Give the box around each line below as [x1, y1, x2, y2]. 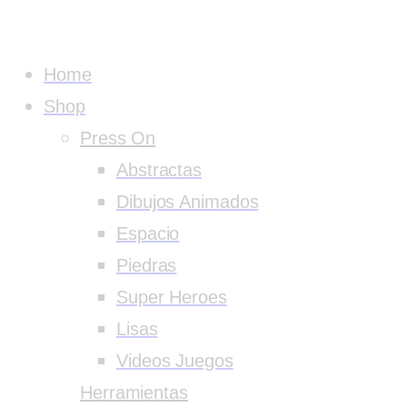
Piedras [116, 255, 177, 275]
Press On [80, 128, 156, 148]
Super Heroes [116, 287, 227, 307]
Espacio [116, 223, 180, 243]
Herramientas [80, 382, 188, 402]
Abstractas [116, 160, 202, 180]
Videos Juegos [116, 351, 233, 371]
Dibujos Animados [116, 192, 259, 212]
